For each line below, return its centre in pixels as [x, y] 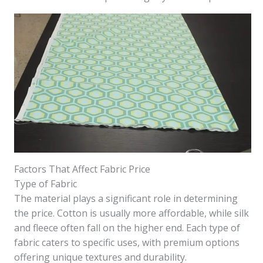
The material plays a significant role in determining [126, 198]
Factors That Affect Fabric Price [82, 169]
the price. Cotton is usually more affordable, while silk [131, 213]
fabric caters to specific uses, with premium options [127, 242]
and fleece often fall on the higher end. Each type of [127, 227]
